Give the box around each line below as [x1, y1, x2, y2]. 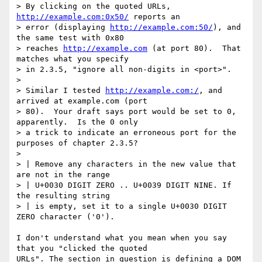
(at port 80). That [147, 44, 241, 53]
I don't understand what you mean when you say [16, 233, 227, 243]
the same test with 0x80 [16, 33, 129, 43]
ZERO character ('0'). [16, 212, 115, 222]
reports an [129, 12, 185, 22]
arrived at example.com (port [16, 96, 152, 106]
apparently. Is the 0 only [16, 118, 143, 127]
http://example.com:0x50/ [16, 12, 129, 22]
